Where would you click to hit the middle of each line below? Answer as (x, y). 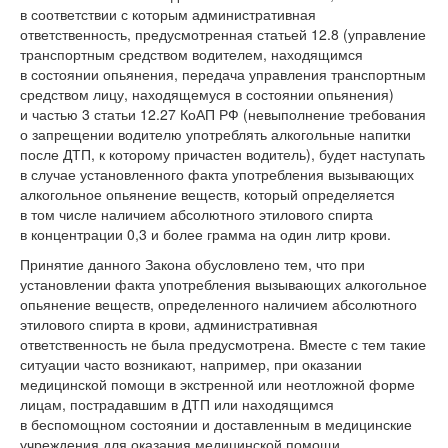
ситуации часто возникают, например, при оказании (191, 363)
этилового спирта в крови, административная (169, 323)
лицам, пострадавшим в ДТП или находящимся (177, 403)
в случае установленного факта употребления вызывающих (217, 173)
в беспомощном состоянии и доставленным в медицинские (216, 423)
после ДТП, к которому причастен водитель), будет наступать (222, 153)
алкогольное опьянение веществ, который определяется (207, 193)
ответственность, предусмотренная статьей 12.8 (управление (223, 33)
